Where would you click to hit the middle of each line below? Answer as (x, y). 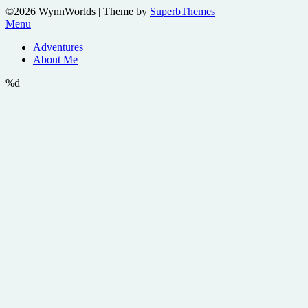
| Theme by (124, 11)
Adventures (58, 47)
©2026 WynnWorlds (52, 11)
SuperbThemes (183, 11)
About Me (55, 59)
